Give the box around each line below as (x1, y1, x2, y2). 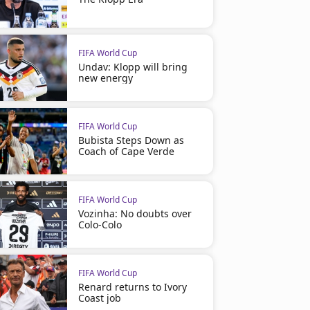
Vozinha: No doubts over (77, 207, 192, 220)
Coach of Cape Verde (77, 145, 174, 158)
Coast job (77, 291, 121, 304)
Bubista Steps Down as (77, 134, 184, 147)
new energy (77, 71, 133, 84)
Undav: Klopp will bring (77, 60, 188, 73)
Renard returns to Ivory (77, 280, 187, 293)
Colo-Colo (77, 218, 122, 231)
